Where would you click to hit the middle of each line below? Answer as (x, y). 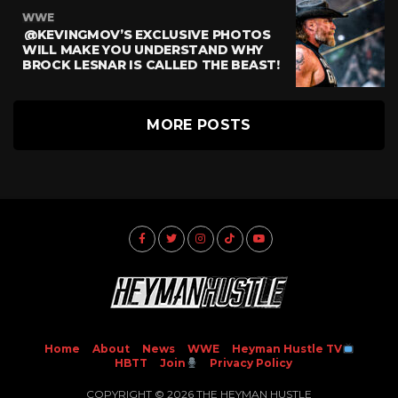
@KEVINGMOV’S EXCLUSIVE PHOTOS (147, 34)
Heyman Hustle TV (287, 348)
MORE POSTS (199, 124)
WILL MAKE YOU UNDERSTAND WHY (143, 49)
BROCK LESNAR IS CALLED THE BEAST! (151, 64)
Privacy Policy (251, 362)
